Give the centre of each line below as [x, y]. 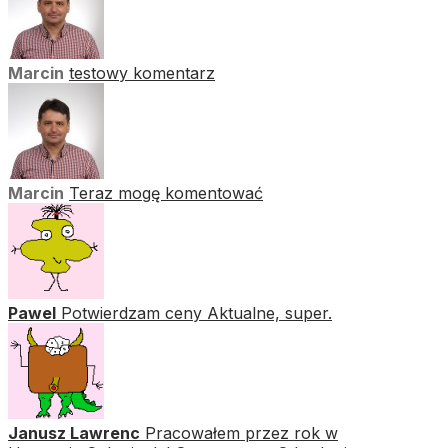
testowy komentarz [142, 72]
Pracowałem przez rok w [241, 432]
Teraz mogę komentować [166, 192]
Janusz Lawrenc [74, 432]
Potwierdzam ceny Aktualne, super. [196, 312]
